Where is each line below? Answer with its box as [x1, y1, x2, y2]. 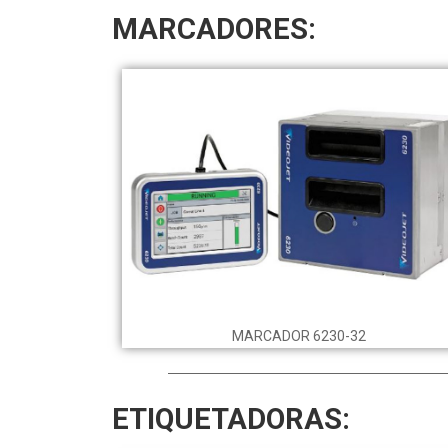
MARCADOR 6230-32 [231, 327, 366, 344]
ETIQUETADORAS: [112, 401, 350, 436]
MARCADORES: [112, 11, 316, 46]
